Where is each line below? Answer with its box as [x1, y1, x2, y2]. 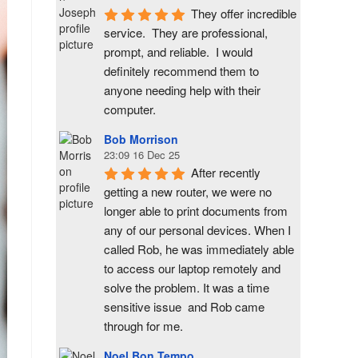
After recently [191, 164, 261, 181]
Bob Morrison [104, 131, 178, 147]
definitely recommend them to [104, 62, 259, 79]
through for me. [104, 317, 183, 334]
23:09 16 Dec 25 [104, 147, 180, 162]
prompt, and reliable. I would [104, 43, 253, 60]
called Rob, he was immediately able [104, 241, 294, 257]
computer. [104, 101, 156, 117]
